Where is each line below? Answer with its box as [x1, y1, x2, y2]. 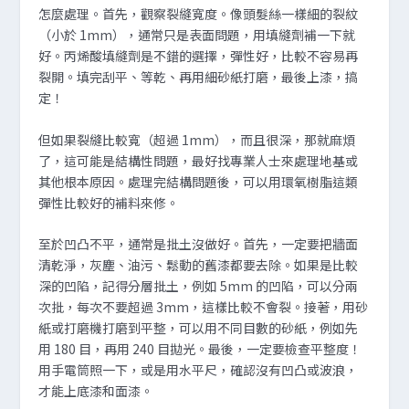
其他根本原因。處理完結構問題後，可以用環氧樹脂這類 [38, 172, 359, 191]
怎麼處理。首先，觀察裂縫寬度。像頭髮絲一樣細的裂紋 [38, 5, 359, 24]
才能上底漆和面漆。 [38, 382, 154, 401]
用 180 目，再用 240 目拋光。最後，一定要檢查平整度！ [38, 340, 362, 359]
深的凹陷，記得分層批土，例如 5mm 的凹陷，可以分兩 [38, 277, 359, 296]
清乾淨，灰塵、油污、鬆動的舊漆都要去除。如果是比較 [38, 256, 359, 275]
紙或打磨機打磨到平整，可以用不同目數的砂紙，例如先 [38, 319, 359, 338]
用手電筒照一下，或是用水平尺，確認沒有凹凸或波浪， [38, 361, 359, 380]
